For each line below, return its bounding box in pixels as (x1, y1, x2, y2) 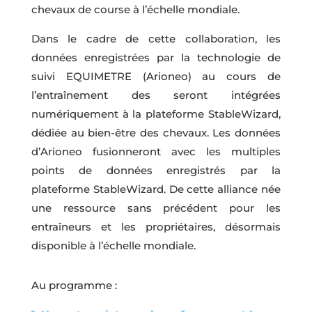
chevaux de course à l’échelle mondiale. (31, 3, 240, 17)
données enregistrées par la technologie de (31, 51, 281, 65)
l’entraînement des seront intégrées (31, 88, 281, 102)
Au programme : (31, 279, 120, 292)
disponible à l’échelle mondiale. (31, 239, 196, 253)
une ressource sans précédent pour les (31, 201, 281, 215)
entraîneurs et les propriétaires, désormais (31, 220, 281, 234)
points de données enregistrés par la (31, 164, 281, 178)
